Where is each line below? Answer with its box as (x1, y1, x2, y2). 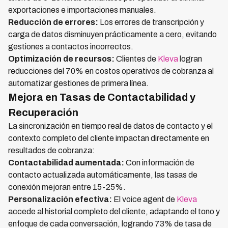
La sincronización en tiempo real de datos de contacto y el (8, 122, 213, 131)
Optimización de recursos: (8, 54, 115, 64)
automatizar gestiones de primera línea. (8, 79, 149, 88)
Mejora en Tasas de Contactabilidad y (8, 92, 195, 103)
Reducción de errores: (8, 18, 98, 27)
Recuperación (8, 107, 78, 119)
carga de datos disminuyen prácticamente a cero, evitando (8, 30, 217, 39)
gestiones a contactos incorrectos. (8, 42, 133, 51)
